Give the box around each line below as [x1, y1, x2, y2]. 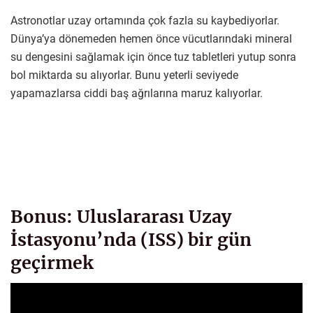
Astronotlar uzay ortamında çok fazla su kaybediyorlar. [10, 13, 279, 27]
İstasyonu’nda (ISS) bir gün [10, 228, 252, 251]
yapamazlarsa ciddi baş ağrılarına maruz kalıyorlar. [10, 86, 263, 100]
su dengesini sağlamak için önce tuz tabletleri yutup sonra [10, 50, 296, 64]
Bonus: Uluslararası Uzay [10, 205, 231, 228]
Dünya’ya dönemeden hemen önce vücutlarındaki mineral [10, 31, 292, 45]
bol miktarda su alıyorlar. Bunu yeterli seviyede [10, 68, 238, 82]
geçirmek [10, 251, 94, 274]
